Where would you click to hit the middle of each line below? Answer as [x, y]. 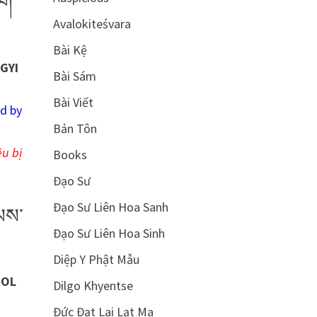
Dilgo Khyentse [93, 286]
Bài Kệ [70, 50]
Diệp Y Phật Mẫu [96, 259]
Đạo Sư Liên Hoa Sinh [109, 233]
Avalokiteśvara [92, 24]
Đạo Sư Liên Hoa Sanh [110, 207]
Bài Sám [74, 76]
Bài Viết [73, 102]
